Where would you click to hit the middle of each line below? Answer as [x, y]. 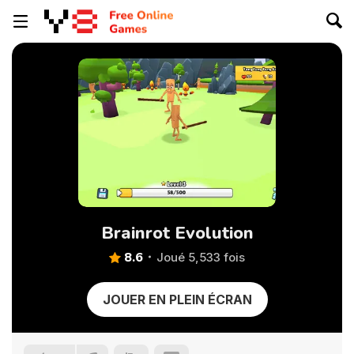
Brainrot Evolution [177, 233]
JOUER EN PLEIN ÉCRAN [177, 299]
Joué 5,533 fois [201, 257]
